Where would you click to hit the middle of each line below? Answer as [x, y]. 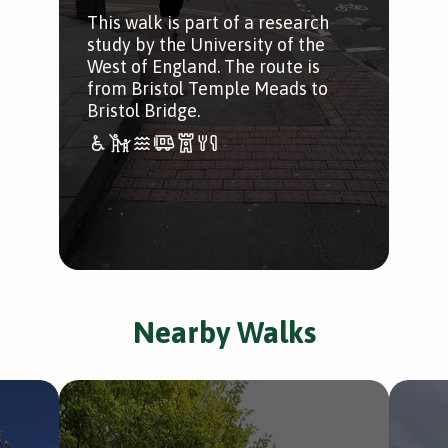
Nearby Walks [224, 332]
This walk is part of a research [208, 22]
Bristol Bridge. [143, 110]
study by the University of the [206, 44]
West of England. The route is [203, 66]
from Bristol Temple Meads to [207, 88]
